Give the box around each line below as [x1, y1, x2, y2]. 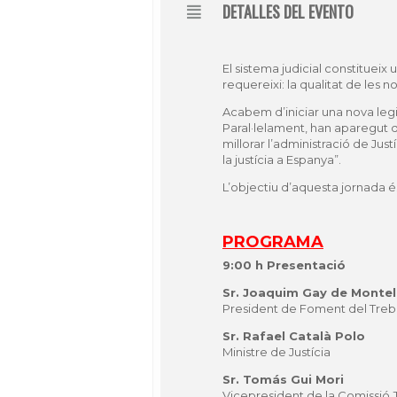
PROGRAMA [222, 232, 323, 252]
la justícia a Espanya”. [222, 152, 341, 167]
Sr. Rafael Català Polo [222, 329, 365, 343]
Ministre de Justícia [222, 345, 331, 359]
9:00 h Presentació [222, 258, 346, 272]
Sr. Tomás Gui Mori [222, 372, 344, 386]
